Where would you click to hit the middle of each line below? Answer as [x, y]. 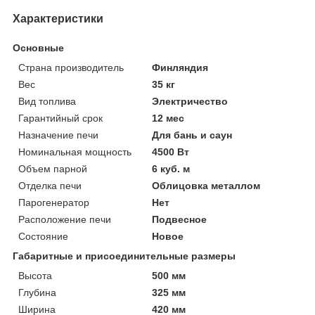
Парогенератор [54, 202]
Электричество [190, 101]
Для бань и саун [192, 135]
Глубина [37, 292]
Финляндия [180, 67]
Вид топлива [47, 101]
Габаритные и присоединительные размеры [124, 256]
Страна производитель [71, 67]
